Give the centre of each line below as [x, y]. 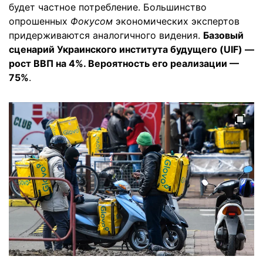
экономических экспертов [176, 21]
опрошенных [40, 21]
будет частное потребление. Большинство [108, 7]
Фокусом [92, 21]
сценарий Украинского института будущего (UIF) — [131, 49]
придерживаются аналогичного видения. [106, 35]
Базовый [223, 35]
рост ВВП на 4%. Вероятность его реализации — [124, 63]
